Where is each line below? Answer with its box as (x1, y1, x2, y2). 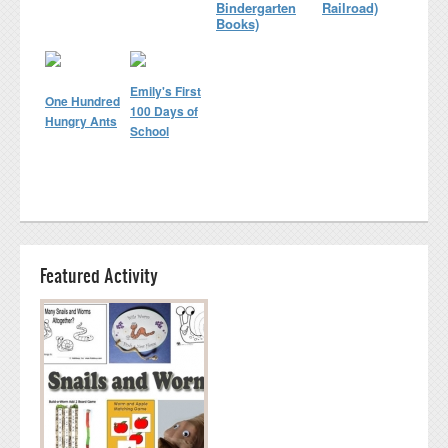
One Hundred (45, 91, 120, 110)
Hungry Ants (45, 111, 117, 130)
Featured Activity (40, 261, 158, 288)
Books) (216, 13, 259, 33)
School (130, 121, 169, 140)
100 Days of (130, 101, 198, 120)
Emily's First (130, 81, 201, 100)
